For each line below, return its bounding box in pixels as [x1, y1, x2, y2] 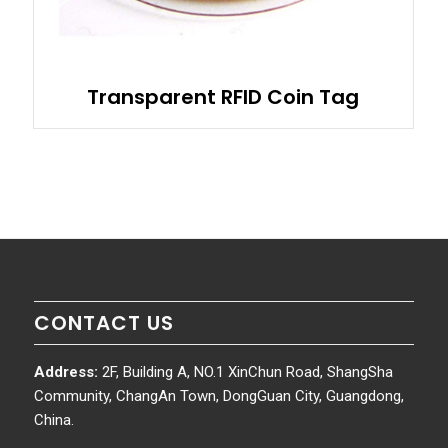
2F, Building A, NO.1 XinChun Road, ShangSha [97, 362, 393, 381]
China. [33, 410, 74, 429]
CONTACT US [33, 308, 174, 337]
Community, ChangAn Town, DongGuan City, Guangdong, [33, 386, 404, 405]
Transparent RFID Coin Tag [87, 82, 360, 111]
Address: [33, 362, 98, 381]
